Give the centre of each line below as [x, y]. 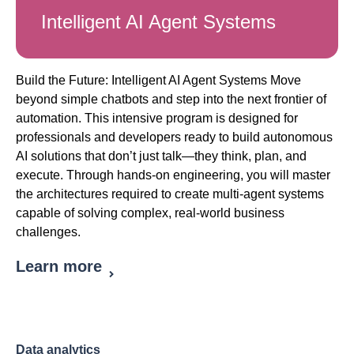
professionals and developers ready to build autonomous [174, 137]
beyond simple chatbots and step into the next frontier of [171, 100]
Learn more [59, 267]
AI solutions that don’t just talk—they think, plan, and [161, 156]
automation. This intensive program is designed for [157, 119]
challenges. [48, 232]
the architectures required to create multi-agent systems [170, 194]
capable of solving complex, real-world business [150, 213]
